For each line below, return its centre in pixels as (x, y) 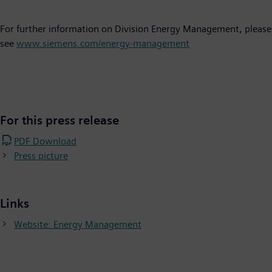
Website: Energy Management (78, 225)
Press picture (41, 156)
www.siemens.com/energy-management (103, 44)
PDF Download (45, 141)
